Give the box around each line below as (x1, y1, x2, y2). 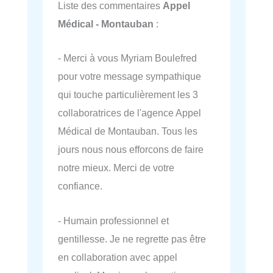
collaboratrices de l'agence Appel (58, 107, 201, 119)
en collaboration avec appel (58, 251, 177, 263)
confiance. (58, 180, 102, 192)
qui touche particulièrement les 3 (58, 89, 198, 101)
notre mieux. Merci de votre (58, 162, 174, 174)
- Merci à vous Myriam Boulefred (58, 52, 197, 64)
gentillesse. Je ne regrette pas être (58, 233, 206, 244)
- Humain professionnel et (58, 214, 169, 226)
